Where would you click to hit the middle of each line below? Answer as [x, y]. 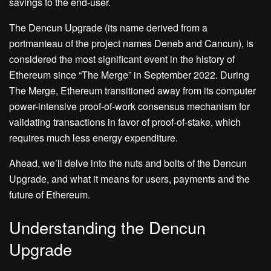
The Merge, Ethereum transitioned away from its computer [132, 90]
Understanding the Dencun [107, 227]
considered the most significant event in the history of [122, 59]
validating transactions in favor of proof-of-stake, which [125, 122]
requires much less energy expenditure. [95, 138]
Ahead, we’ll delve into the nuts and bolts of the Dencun [128, 163]
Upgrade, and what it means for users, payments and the [129, 179]
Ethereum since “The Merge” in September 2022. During [129, 75]
